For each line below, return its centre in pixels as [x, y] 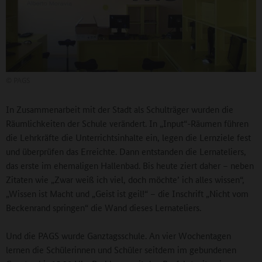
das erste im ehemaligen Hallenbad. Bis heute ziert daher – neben [130, 166]
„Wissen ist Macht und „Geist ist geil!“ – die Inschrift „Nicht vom [127, 194]
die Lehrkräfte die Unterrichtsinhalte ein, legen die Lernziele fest [128, 137]
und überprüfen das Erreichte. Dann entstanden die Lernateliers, [126, 151]
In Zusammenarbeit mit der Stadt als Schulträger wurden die [120, 109]
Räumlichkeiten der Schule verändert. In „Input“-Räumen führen [127, 123]
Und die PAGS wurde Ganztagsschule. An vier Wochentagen [118, 236]
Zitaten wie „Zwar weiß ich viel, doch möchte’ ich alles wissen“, [125, 180]
